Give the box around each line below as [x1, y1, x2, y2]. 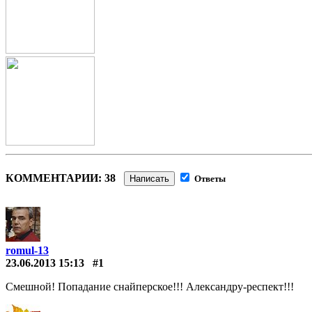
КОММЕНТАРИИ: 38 [6, 171, 124, 184]
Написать [130, 173, 169, 184]
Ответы [194, 173, 226, 184]
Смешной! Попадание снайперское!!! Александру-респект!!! [6, 280, 294, 292]
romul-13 [6, 244, 49, 256]
